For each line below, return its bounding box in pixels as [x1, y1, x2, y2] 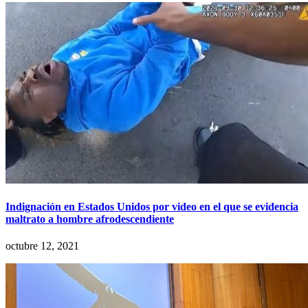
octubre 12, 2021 [5, 240, 79, 252]
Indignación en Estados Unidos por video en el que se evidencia [5, 200, 298, 212]
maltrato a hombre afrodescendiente [5, 212, 174, 225]
